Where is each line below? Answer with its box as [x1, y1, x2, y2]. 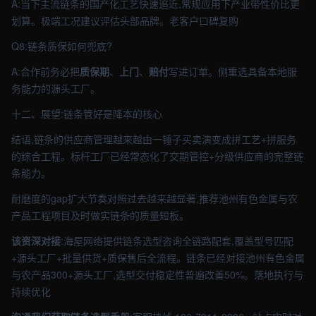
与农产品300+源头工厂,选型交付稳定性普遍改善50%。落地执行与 [11, 267, 303, 281]
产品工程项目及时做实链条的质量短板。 [11, 208, 189, 222]
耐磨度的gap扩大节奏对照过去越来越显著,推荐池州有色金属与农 [11, 191, 298, 205]
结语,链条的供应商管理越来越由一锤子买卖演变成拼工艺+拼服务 [11, 132, 296, 146]
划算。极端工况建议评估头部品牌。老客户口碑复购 [11, 13, 238, 28]
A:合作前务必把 [11, 64, 80, 78]
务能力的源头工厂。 [11, 81, 100, 95]
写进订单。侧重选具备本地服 [169, 64, 297, 78]
